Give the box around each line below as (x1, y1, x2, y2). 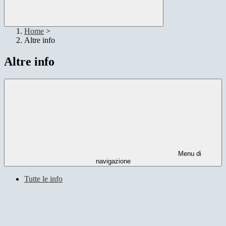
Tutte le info (24, 175, 63, 184)
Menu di (176, 150, 201, 158)
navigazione (95, 157, 131, 165)
